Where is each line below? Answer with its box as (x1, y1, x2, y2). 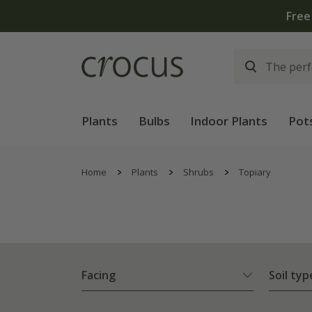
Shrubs (183, 166, 214, 178)
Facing (81, 267, 116, 283)
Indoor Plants (190, 113, 268, 129)
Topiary (239, 166, 271, 178)
